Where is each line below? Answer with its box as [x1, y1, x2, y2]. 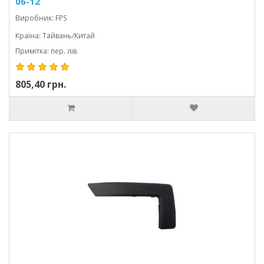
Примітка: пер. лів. [15, 46, 78, 56]
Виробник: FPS [15, 13, 67, 23]
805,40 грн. [15, 78, 66, 91]
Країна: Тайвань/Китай [15, 31, 95, 41]
